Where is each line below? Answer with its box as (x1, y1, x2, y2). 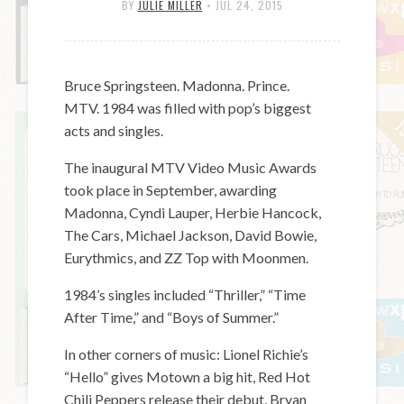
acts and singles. (64, 121, 164, 139)
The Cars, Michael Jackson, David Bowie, (64, 225, 317, 243)
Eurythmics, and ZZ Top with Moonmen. (64, 248, 309, 266)
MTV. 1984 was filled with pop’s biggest (64, 98, 312, 116)
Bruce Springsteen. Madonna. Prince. (64, 76, 290, 94)
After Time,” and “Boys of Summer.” (64, 308, 280, 326)
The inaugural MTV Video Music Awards (64, 158, 317, 176)
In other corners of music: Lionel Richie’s (64, 344, 309, 363)
